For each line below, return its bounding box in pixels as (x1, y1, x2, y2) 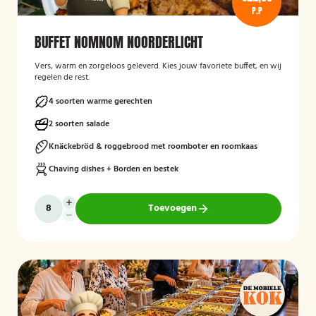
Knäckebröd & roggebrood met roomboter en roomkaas (49, 140, 257, 154)
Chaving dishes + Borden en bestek (49, 162, 178, 176)
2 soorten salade (49, 117, 109, 131)
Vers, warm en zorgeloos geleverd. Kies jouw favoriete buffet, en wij (35, 59, 281, 73)
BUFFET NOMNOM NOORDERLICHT (35, 31, 203, 53)
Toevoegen (147, 200, 197, 217)
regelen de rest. (35, 71, 90, 85)
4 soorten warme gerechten (49, 95, 152, 109)
